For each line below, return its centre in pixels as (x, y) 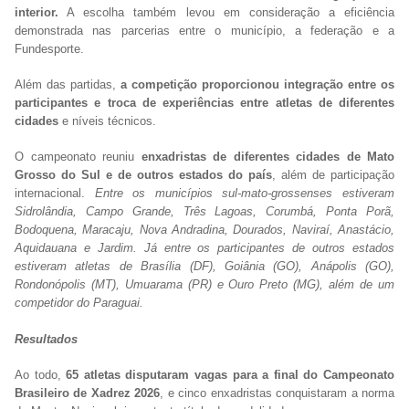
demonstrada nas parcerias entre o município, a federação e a (204, 30)
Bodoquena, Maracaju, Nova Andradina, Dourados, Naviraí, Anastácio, (204, 230)
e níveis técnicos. (107, 121)
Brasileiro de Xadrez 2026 (88, 393)
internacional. (55, 194)
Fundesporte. (49, 48)
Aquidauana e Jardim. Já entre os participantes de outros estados (204, 248)
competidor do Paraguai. (79, 303)
